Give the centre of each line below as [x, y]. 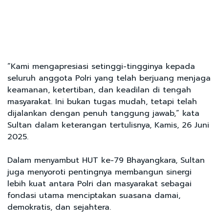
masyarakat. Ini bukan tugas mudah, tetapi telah [102, 101]
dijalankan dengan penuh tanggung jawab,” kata [103, 113]
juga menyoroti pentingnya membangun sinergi [99, 172]
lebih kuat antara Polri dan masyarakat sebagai [99, 184]
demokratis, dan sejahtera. [59, 207]
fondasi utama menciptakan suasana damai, [94, 195]
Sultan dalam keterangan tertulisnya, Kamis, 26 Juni [108, 125]
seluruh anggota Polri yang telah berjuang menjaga [109, 78]
